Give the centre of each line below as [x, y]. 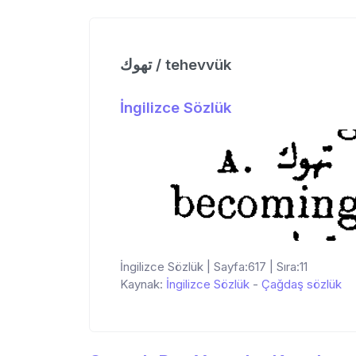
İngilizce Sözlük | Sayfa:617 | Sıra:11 [214, 267]
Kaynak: [143, 284]
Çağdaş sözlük [302, 284]
